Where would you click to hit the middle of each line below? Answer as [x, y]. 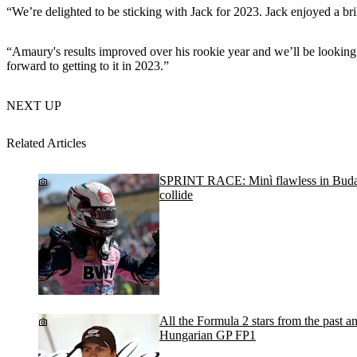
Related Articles [46, 143]
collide [176, 195]
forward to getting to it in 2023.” [88, 65]
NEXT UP [34, 105]
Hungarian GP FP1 [208, 335]
